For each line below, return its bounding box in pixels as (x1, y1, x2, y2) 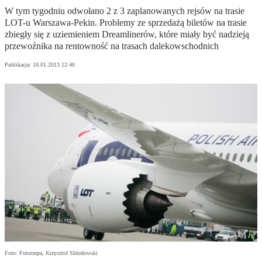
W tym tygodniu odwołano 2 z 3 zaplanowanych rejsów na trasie (5, 6, 244, 16)
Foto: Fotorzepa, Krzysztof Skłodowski (5, 250, 98, 257)
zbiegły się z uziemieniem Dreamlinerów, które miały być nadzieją (5, 29, 249, 40)
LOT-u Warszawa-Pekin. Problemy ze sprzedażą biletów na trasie (5, 18, 247, 28)
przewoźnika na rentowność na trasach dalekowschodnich (5, 41, 219, 51)
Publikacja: (5, 61, 33, 68)
